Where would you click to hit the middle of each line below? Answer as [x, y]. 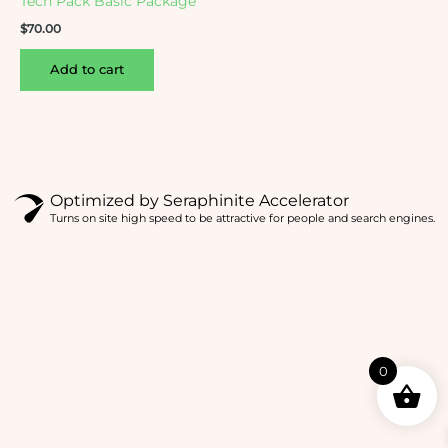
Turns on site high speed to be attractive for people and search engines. [242, 218]
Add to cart [87, 70]
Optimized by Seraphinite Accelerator [199, 201]
